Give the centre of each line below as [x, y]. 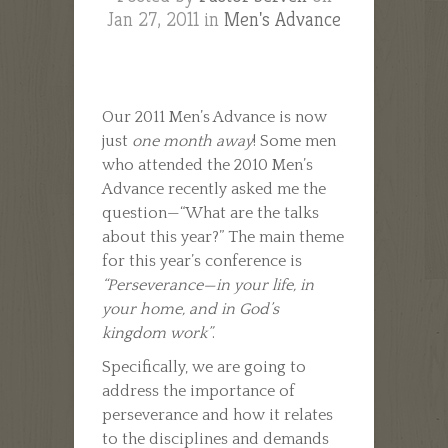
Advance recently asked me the [214, 188]
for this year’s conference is [202, 260]
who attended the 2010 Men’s [207, 164]
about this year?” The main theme [223, 236]
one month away [192, 140]
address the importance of [198, 390]
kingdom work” [157, 332]
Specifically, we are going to [204, 366]
